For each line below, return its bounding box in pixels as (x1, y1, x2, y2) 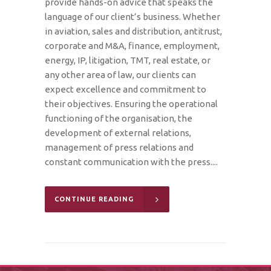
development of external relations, (45, 127, 191, 138)
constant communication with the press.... (45, 156, 218, 167)
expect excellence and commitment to (45, 83, 206, 94)
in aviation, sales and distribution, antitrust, (45, 25, 222, 36)
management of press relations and (45, 142, 194, 152)
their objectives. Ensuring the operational (45, 98, 218, 109)
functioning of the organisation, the (45, 113, 192, 123)
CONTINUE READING (54, 195, 134, 203)
